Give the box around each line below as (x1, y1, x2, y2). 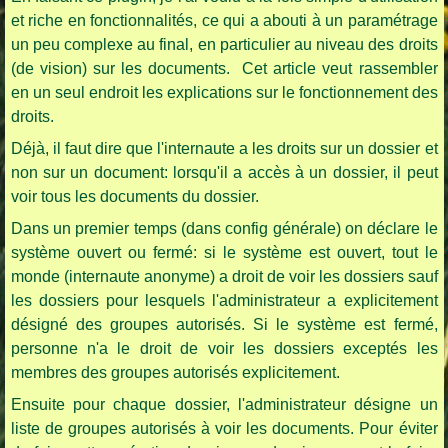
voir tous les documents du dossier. (10, 188, 259, 206)
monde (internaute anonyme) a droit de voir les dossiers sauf (10, 268, 438, 286)
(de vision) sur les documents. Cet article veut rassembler (10, 60, 438, 78)
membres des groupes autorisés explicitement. (10, 364, 340, 382)
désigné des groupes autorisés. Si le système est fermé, (10, 316, 438, 334)
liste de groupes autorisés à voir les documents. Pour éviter (10, 420, 438, 438)
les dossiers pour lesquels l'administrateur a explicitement (10, 292, 438, 310)
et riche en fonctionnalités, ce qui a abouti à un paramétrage (10, 12, 438, 30)
